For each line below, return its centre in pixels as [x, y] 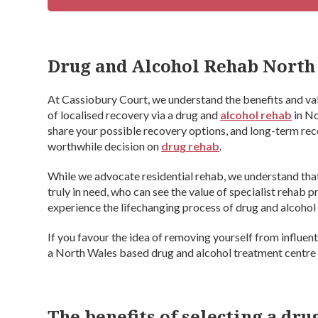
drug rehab [191, 146]
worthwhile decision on [105, 146]
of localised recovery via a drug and [134, 115]
